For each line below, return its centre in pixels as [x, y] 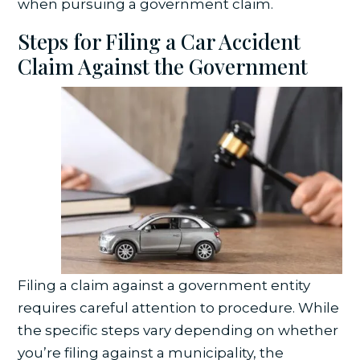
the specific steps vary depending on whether [178, 331]
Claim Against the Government [163, 66]
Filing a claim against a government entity [164, 286]
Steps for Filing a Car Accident [160, 41]
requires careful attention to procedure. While [179, 308]
